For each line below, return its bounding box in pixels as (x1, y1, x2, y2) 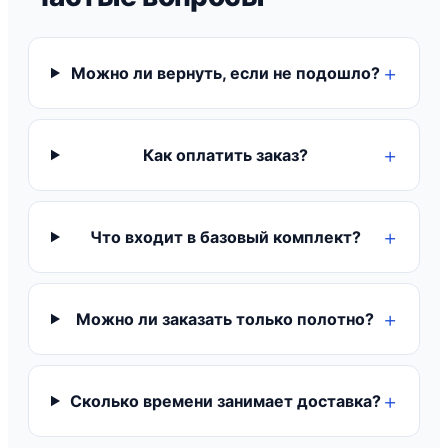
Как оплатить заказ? (142, 145, 308, 165)
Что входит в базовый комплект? (89, 227, 361, 247)
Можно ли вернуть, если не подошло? (70, 63, 380, 83)
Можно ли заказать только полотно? (76, 309, 375, 329)
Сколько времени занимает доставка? (69, 391, 381, 411)
